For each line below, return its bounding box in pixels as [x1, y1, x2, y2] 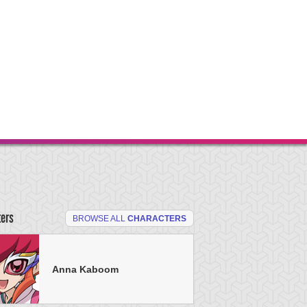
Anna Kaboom [52, 263, 119, 275]
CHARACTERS [127, 214, 186, 223]
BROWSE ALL [73, 214, 127, 223]
